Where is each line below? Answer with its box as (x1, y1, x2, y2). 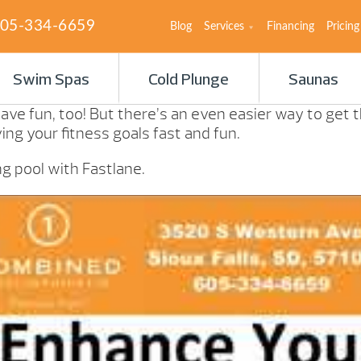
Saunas (288, 73, 339, 89)
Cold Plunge (148, 73, 230, 89)
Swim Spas (12, 73, 89, 89)
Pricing (326, 20, 359, 32)
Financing (267, 20, 314, 32)
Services (204, 20, 244, 32)
